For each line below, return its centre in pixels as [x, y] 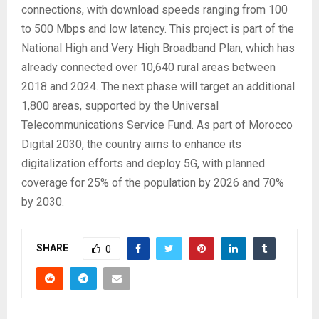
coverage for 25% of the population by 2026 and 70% [153, 183]
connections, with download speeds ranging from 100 [155, 10]
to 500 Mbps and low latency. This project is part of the [158, 29]
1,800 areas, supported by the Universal [120, 106]
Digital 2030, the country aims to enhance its [131, 145]
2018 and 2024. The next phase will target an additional [158, 87]
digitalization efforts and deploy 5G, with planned [143, 164]
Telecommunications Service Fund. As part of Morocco [157, 125]
